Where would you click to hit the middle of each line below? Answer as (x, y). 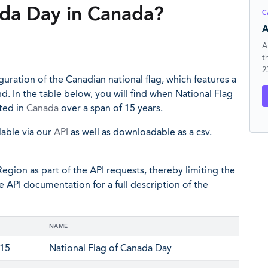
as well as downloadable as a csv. (140, 132)
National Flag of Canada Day (110, 248)
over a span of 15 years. (111, 108)
